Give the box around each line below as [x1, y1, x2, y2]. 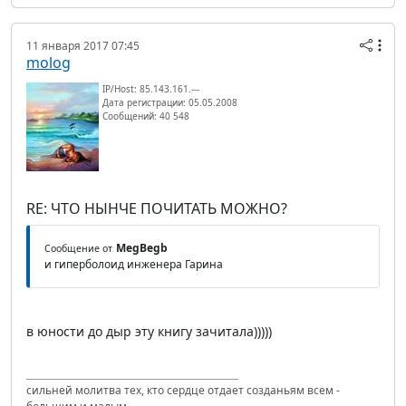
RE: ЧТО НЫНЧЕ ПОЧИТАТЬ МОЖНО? [26, 198, 287, 218]
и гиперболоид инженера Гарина [44, 256, 223, 272]
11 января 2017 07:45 [26, 37, 140, 53]
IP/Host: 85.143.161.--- [102, 82, 199, 95]
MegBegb [116, 239, 168, 256]
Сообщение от [44, 241, 112, 255]
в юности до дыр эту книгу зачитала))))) [26, 322, 272, 340]
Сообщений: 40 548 [102, 109, 189, 122]
